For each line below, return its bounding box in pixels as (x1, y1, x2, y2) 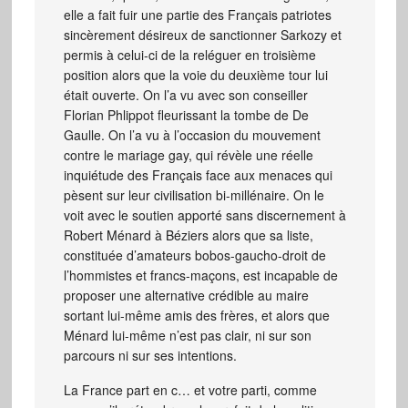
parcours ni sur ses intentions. (63, 345, 237, 364)
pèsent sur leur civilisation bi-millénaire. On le (63, 185, 324, 204)
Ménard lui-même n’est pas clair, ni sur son (63, 325, 311, 344)
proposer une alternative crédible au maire (63, 285, 309, 304)
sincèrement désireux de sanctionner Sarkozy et (63, 25, 342, 44)
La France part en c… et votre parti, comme (63, 380, 317, 399)
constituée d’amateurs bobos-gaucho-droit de (63, 245, 326, 264)
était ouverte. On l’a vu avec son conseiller (63, 85, 308, 104)
